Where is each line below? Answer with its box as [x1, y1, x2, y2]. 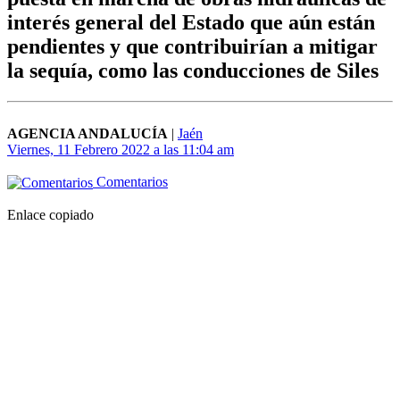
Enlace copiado [7, 207, 94, 223]
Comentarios [93, 174, 168, 190]
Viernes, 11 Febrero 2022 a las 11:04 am [7, 142, 234, 158]
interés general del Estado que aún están [7, 11, 375, 35]
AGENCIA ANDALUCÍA [7, 126, 168, 142]
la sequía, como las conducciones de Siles [7, 59, 379, 83]
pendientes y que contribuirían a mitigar [7, 35, 378, 59]
